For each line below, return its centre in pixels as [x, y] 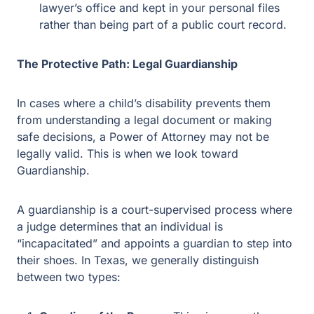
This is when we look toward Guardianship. [124, 137]
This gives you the [212, 266]
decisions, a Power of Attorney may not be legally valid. [153, 120]
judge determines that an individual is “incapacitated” [148, 193]
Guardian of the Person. [102, 266]
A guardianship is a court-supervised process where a [150, 176]
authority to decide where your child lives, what [155, 282]
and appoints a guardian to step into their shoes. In [142, 210]
